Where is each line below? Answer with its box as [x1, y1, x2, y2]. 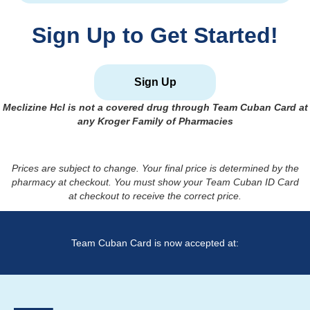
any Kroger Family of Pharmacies [77, 116, 233, 127]
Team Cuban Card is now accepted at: [71, 237, 239, 249]
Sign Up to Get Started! [32, 23, 278, 48]
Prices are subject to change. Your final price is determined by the [11, 163, 299, 174]
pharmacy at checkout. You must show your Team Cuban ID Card [11, 176, 299, 188]
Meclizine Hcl [2, 102, 65, 113]
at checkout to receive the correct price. [69, 190, 241, 202]
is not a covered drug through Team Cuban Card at [67, 102, 308, 113]
